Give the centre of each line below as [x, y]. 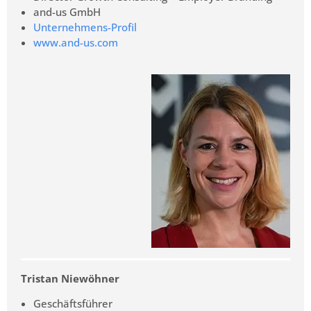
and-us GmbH [67, 11]
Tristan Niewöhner [70, 278]
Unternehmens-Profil [85, 27]
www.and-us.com [76, 42]
